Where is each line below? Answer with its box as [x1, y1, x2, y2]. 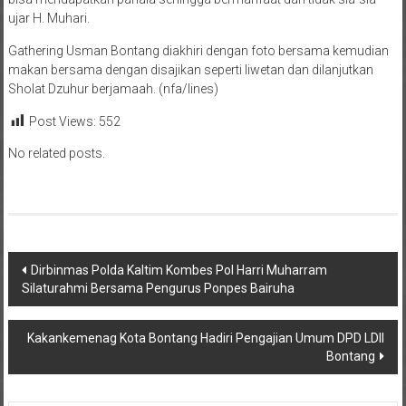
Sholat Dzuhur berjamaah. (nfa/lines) [7, 82, 218, 97]
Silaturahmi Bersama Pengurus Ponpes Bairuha [21, 281, 295, 296]
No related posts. [7, 146, 105, 161]
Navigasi [6, 252, 101, 283]
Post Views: [28, 114, 96, 130]
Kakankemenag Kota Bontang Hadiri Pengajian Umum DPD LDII [27, 331, 385, 346]
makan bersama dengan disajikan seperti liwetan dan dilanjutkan [7, 63, 373, 78]
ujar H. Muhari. [7, 11, 90, 26]
